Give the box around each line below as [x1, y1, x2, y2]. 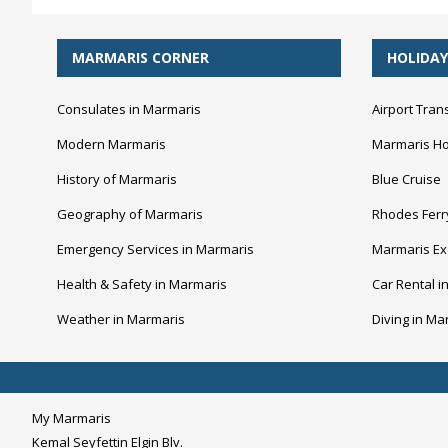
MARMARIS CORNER [72, 48, 209, 67]
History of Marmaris [57, 170, 177, 188]
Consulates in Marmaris [57, 100, 201, 118]
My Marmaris [32, 409, 111, 427]
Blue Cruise [372, 170, 442, 188]
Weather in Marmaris [57, 310, 185, 328]
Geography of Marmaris [57, 205, 203, 223]
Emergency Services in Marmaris [57, 240, 254, 258]
